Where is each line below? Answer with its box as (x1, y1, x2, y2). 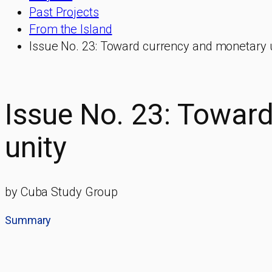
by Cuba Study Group (5, 185, 118, 200)
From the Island (29, 22, 112, 36)
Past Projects (29, 5, 99, 19)
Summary (5, 214, 52, 227)
